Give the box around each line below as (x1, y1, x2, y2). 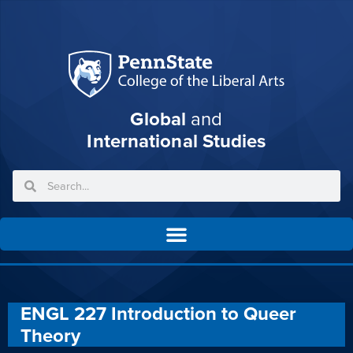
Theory (20, 321, 80, 350)
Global (130, 105, 187, 133)
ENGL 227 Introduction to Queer (20, 299, 296, 328)
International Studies (87, 127, 266, 155)
